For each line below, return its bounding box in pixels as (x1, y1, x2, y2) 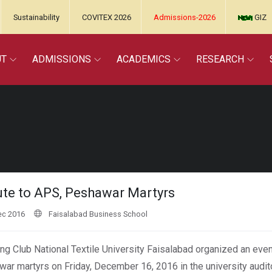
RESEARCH (196, 53, 244, 65)
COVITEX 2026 (82, 13, 131, 22)
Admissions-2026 (154, 13, 216, 22)
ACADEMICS (117, 53, 171, 65)
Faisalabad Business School (49, 209, 148, 219)
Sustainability (13, 13, 59, 22)
